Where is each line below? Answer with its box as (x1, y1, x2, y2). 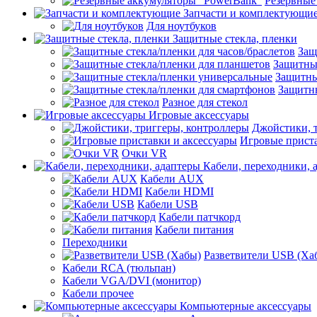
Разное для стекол (162, 96, 248, 108)
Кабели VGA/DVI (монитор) (62, 275, 201, 287)
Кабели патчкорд (158, 211, 241, 223)
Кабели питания (155, 224, 234, 236)
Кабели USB (137, 198, 198, 210)
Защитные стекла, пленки (173, 33, 297, 45)
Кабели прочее (62, 287, 134, 299)
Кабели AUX (140, 173, 204, 185)
